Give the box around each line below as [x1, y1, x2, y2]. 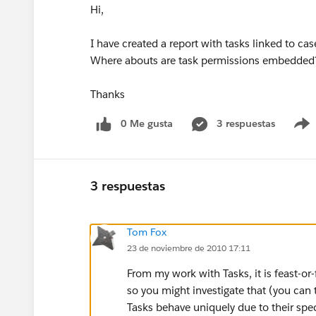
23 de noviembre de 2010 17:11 [127, 241, 250, 254]
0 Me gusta [121, 117, 173, 130]
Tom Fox [127, 225, 166, 238]
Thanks [90, 87, 125, 101]
